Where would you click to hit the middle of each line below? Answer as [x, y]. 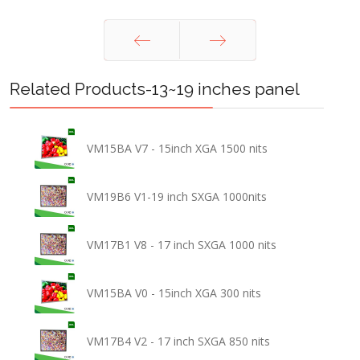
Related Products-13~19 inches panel [155, 88]
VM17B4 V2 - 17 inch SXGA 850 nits [179, 342]
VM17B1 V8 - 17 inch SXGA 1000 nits [182, 245]
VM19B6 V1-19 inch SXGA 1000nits [177, 197]
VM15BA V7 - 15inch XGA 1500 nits [178, 149]
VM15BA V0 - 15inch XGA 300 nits [174, 293]
